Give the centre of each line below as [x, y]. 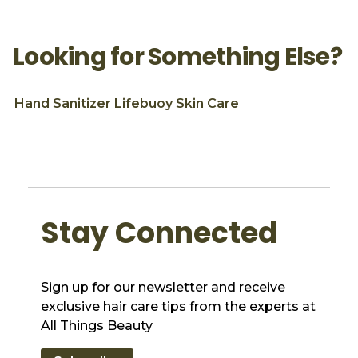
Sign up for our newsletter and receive [163, 288]
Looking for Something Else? [177, 56]
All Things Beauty [97, 326]
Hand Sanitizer [63, 103]
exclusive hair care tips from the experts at [179, 307]
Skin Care [207, 103]
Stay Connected [159, 233]
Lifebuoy [143, 103]
